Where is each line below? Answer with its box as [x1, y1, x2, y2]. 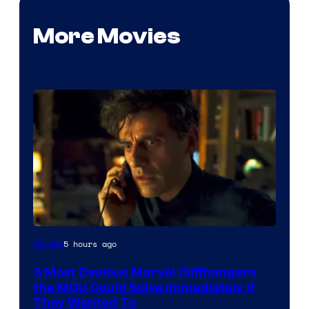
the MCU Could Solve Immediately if [33, 280, 255, 296]
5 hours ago [63, 238, 117, 250]
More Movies [33, 23, 180, 49]
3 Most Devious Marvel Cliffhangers [33, 265, 257, 281]
